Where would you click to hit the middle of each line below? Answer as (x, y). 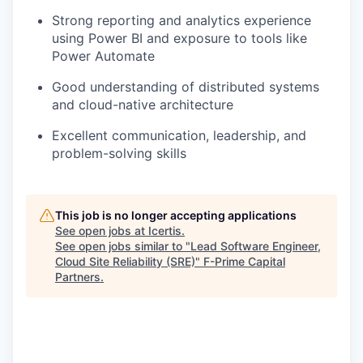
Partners (78, 276)
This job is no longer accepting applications (176, 215)
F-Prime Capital (244, 261)
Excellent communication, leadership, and (179, 135)
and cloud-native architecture (143, 104)
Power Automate (103, 56)
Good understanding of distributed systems (186, 86)
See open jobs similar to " (123, 246)
